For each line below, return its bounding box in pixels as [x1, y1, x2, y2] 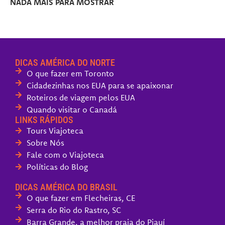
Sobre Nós [26, 137, 64, 148]
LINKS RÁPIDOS [15, 114, 73, 125]
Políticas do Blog [26, 161, 88, 172]
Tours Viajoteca [26, 125, 83, 136]
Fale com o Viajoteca [26, 149, 104, 160]
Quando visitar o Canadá [26, 104, 117, 115]
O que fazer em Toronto [26, 68, 114, 78]
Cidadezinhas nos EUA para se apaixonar [26, 80, 173, 90]
